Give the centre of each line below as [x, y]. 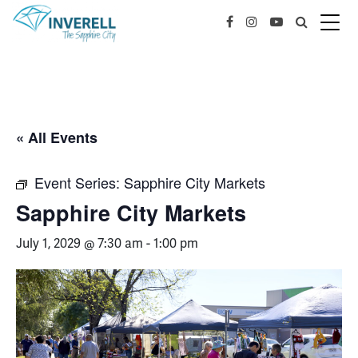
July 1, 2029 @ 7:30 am [80, 243]
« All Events [57, 137]
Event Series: [79, 182]
